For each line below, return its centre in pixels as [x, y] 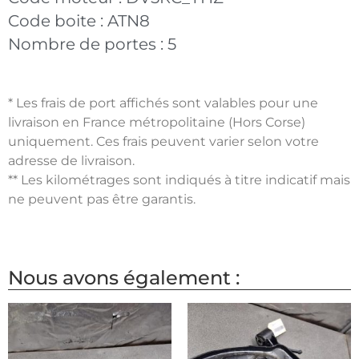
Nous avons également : [124, 278]
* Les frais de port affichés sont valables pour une [163, 103]
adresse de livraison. [71, 160]
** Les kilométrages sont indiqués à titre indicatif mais [179, 179]
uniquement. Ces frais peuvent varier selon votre [163, 141]
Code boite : [58, 20]
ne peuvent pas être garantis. [102, 199]
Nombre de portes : [88, 44]
